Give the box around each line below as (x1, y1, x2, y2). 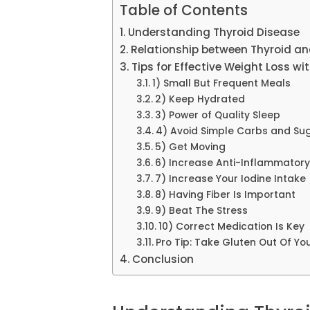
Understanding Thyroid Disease (128, 24, 300, 39)
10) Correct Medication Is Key (158, 219, 304, 233)
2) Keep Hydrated (154, 92, 245, 106)
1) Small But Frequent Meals (152, 76, 291, 90)
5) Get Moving (154, 140, 226, 154)
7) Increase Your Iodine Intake (154, 172, 306, 185)
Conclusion (132, 251, 194, 266)
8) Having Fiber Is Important (154, 188, 295, 201)
